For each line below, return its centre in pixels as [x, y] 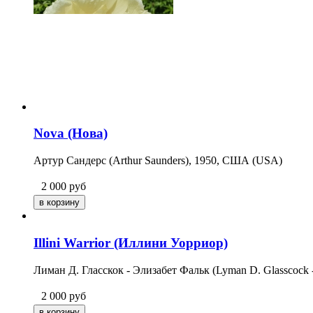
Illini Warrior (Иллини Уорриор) [131, 242]
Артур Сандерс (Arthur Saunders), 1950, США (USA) [158, 161]
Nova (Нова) [71, 133]
